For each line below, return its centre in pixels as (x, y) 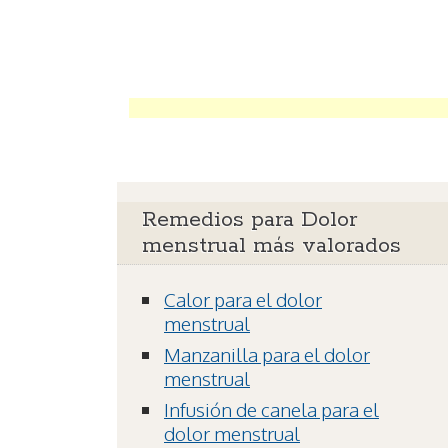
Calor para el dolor (243, 299)
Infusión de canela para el (271, 409)
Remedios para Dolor (249, 220)
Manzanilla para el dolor (267, 354)
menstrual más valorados (271, 246)
